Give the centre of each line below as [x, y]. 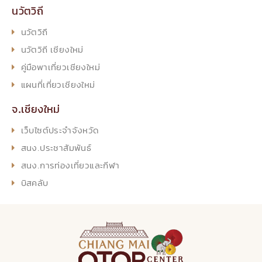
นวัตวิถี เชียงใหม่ [52, 49]
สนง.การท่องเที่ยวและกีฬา [70, 165]
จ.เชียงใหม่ [36, 109]
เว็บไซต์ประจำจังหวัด [60, 130]
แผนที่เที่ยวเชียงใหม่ [58, 84]
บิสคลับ [35, 182]
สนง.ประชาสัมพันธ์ [56, 147]
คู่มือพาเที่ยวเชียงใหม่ [61, 66]
